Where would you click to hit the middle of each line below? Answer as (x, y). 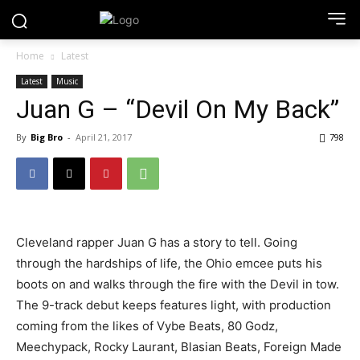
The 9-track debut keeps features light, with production (174, 305)
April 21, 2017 (104, 137)
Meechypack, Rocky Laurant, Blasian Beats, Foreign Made (179, 347)
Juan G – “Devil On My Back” (178, 109)
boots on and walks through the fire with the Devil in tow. (178, 284)
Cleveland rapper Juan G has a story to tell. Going (157, 242)
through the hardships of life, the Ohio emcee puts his (169, 263)
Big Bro (47, 137)
